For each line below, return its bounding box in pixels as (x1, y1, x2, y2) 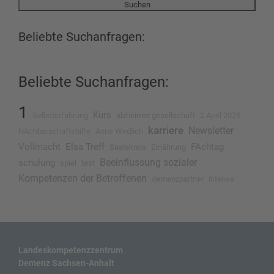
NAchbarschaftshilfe (18, 127, 91, 136)
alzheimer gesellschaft (116, 111, 195, 120)
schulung (18, 157, 55, 168)
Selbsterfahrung (32, 111, 88, 120)
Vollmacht (18, 141, 61, 152)
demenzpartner (152, 174, 204, 183)
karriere (148, 124, 183, 136)
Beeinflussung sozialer (100, 157, 197, 168)
